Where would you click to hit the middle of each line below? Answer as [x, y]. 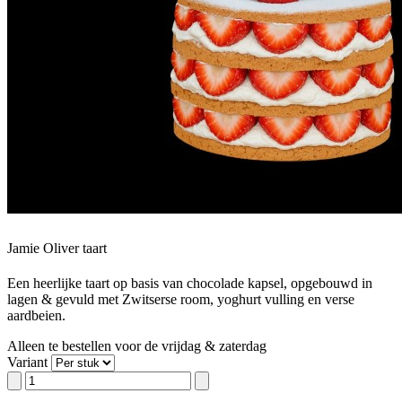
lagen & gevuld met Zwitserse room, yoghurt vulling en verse [181, 300]
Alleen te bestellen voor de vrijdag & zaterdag [137, 346]
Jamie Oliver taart [57, 248]
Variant [27, 363]
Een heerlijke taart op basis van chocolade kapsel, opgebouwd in [190, 284]
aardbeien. [36, 316]
